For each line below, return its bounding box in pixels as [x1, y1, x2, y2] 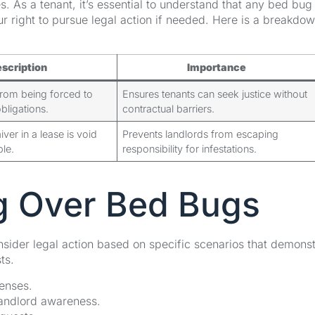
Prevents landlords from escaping [122, 128, 279, 141]
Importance [187, 61, 246, 74]
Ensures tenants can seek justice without [122, 88, 308, 101]
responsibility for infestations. [122, 143, 257, 155]
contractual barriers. [122, 103, 215, 115]
